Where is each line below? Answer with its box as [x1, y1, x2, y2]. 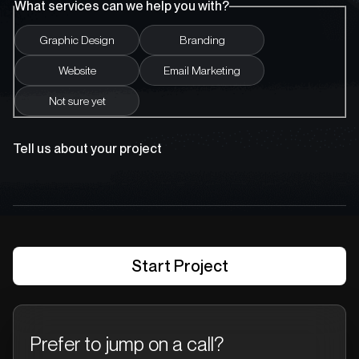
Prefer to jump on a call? [30, 332, 224, 356]
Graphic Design [39, 33, 115, 46]
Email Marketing [163, 63, 240, 77]
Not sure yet [48, 94, 106, 107]
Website [58, 63, 96, 77]
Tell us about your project [13, 140, 162, 156]
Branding [179, 33, 225, 46]
